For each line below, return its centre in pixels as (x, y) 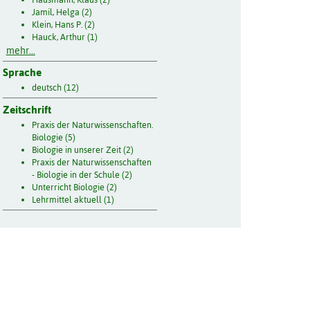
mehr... (20, 50)
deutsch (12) (56, 88)
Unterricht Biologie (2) (75, 188)
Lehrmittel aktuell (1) (73, 200)
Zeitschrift (27, 110)
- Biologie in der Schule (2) (82, 175)
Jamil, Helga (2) (62, 12)
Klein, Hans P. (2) (64, 24)
